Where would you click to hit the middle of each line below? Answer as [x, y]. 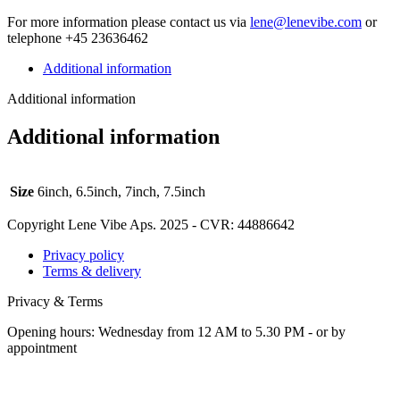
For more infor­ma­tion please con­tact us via [129, 21]
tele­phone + [40, 37]
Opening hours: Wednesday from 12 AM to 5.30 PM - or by [176, 331]
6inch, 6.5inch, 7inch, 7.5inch [121, 191]
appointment [42, 347]
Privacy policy [83, 254]
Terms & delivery [92, 271]
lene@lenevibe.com [306, 21]
